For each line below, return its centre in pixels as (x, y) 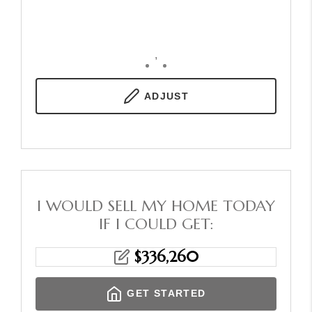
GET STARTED (166, 293)
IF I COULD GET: (156, 224)
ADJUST (166, 96)
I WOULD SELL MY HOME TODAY (156, 205)
